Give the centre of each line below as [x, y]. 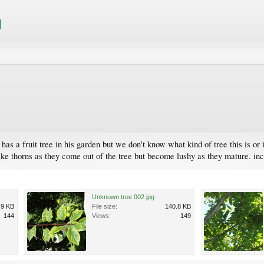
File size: [105, 206]
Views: [101, 215]
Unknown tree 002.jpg [123, 197]
